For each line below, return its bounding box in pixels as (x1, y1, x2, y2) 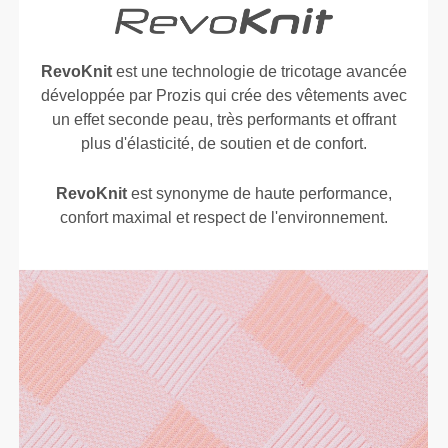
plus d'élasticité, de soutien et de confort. (80, 135, 367, 153)
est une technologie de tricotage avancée (111, 63, 407, 81)
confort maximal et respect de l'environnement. (59, 209, 388, 227)
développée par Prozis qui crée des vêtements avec (40, 87, 407, 105)
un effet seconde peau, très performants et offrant (51, 111, 396, 129)
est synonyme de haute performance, (126, 185, 392, 203)
